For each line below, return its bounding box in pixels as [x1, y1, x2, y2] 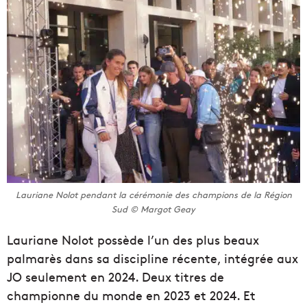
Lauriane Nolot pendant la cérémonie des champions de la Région [15, 188, 292, 201]
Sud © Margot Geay [112, 203, 195, 216]
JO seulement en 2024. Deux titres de [7, 268, 224, 286]
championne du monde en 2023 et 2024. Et [7, 286, 256, 304]
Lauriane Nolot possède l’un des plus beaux [7, 231, 259, 249]
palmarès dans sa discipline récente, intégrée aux [7, 249, 298, 267]
